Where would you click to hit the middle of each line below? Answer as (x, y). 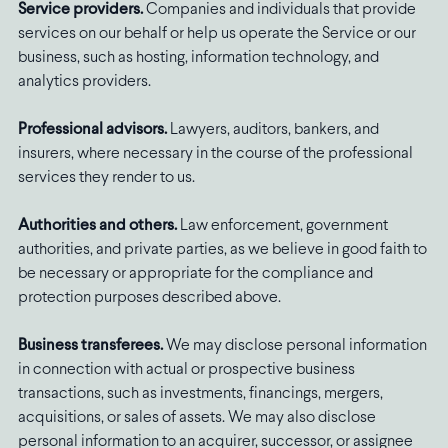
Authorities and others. (98, 226)
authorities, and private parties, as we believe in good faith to (222, 250)
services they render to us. (106, 178)
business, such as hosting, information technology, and (198, 58)
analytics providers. (84, 82)
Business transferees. (91, 346)
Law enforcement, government (283, 226)
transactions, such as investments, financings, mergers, (200, 394)
